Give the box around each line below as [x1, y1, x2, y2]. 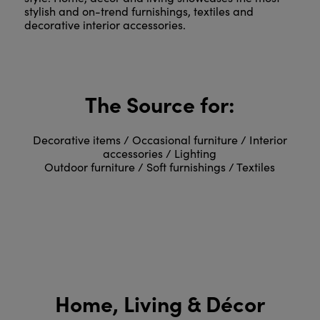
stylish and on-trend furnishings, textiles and [24, 3, 254, 19]
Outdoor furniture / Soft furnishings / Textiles [44, 159, 276, 174]
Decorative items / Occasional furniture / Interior [32, 131, 287, 147]
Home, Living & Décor [54, 287, 265, 318]
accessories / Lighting [103, 145, 217, 161]
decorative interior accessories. [24, 16, 186, 32]
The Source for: [84, 88, 235, 119]
